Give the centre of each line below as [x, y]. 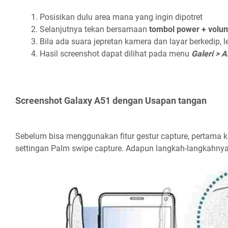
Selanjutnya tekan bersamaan [94, 30]
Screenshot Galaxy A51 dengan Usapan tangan [111, 101]
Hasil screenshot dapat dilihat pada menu [116, 54]
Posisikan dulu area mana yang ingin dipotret [121, 17]
